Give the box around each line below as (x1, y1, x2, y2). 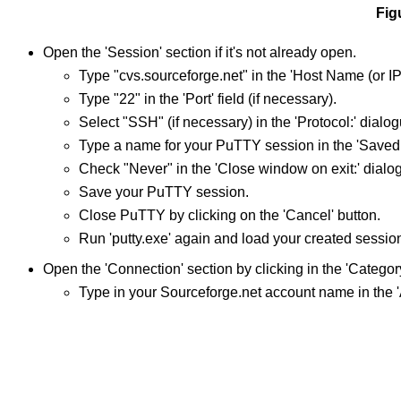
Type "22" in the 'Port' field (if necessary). (79, 91, 337, 107)
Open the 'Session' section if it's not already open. (43, 45, 356, 61)
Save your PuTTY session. (79, 184, 249, 200)
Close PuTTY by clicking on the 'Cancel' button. (79, 208, 380, 224)
